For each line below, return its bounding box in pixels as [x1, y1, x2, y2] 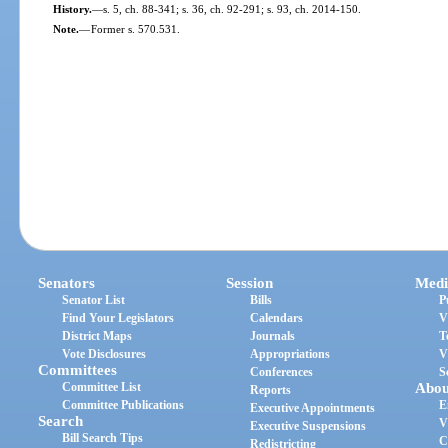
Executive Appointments [250, 401, 376, 416]
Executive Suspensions [250, 419, 367, 434]
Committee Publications [62, 398, 185, 413]
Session [226, 275, 274, 292]
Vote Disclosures [62, 347, 147, 362]
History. [52, 2, 92, 15]
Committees [38, 362, 118, 379]
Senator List [62, 293, 126, 308]
